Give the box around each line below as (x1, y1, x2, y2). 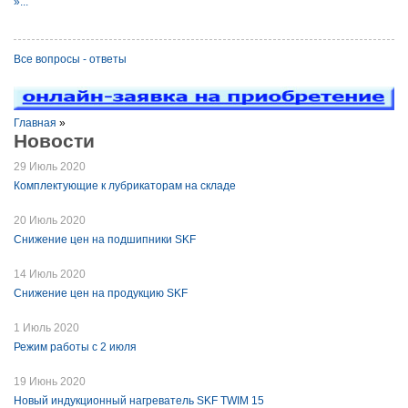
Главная (14, 117, 56, 130)
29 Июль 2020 (14, 160, 86, 174)
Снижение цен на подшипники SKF (14, 233, 196, 247)
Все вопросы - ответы (14, 53, 127, 66)
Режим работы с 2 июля (14, 341, 137, 354)
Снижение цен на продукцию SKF (14, 287, 188, 301)
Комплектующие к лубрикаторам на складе (14, 179, 236, 193)
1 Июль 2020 (14, 321, 79, 335)
